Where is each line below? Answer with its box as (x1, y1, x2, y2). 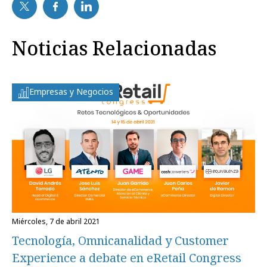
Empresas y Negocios (29, 85, 113, 97)
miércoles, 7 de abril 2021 (18, 216, 100, 227)
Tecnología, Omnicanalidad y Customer (12, 232, 229, 249)
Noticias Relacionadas (12, 35, 216, 61)
